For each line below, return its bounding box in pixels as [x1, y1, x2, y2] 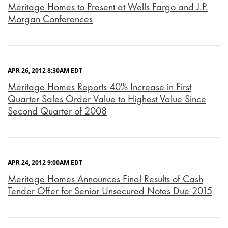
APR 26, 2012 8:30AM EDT [8, 66, 82, 75]
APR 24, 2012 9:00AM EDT [8, 158, 82, 167]
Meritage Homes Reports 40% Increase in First [8, 80, 191, 94]
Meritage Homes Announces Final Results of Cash [8, 172, 203, 186]
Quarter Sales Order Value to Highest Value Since [8, 92, 206, 106]
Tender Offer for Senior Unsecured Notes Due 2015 [8, 184, 212, 198]
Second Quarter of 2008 [8, 104, 107, 118]
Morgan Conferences [8, 12, 93, 26]
